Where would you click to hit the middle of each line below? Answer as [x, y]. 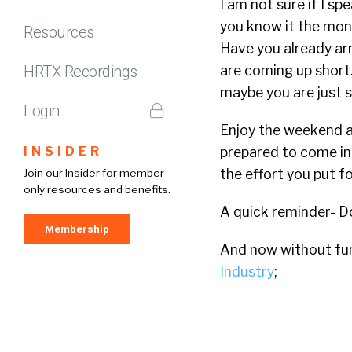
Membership [77, 228]
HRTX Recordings [81, 71]
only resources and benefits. [97, 189]
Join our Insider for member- [95, 172]
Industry [247, 272]
